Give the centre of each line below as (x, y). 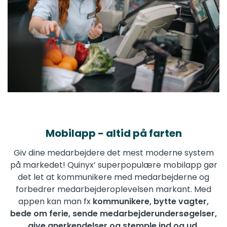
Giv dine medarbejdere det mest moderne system (113, 153)
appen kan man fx (55, 202)
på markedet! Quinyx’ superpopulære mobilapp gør (113, 165)
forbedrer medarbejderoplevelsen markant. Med (113, 190)
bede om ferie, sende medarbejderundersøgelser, (113, 214)
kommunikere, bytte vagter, (151, 202)
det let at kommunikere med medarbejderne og (113, 177)
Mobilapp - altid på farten (113, 134)
